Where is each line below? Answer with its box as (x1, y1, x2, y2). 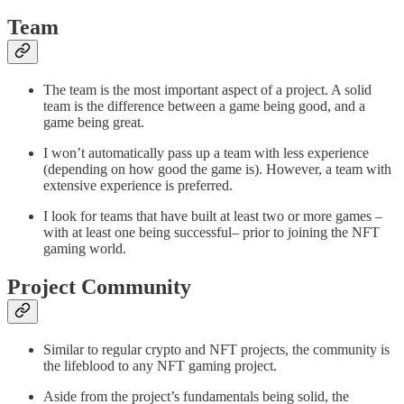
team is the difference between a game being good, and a (43, 98, 365, 115)
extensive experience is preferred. (43, 178, 233, 194)
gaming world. (43, 241, 130, 257)
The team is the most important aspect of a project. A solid (43, 82, 372, 98)
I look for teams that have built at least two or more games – (43, 208, 382, 225)
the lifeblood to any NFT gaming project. (43, 358, 277, 374)
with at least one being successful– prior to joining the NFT (43, 225, 380, 241)
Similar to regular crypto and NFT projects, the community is (43, 342, 390, 358)
